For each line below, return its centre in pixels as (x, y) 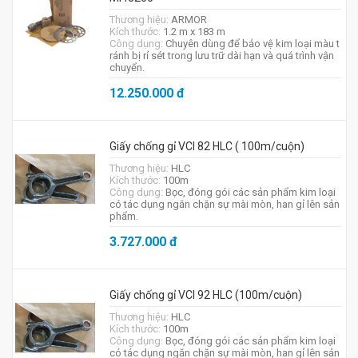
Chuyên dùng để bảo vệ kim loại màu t (252, 44)
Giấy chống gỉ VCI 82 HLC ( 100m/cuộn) (207, 146)
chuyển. (127, 68)
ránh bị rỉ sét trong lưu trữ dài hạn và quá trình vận (221, 56)
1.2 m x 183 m (194, 32)
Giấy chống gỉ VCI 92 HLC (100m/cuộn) (205, 295)
